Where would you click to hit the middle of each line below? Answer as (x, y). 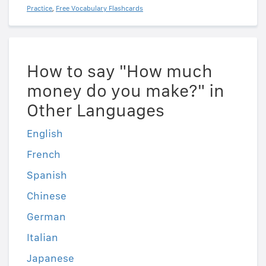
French (44, 154)
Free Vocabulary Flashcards (99, 9)
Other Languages (96, 110)
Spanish (47, 175)
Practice (39, 9)
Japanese (50, 258)
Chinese (47, 196)
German (46, 217)
